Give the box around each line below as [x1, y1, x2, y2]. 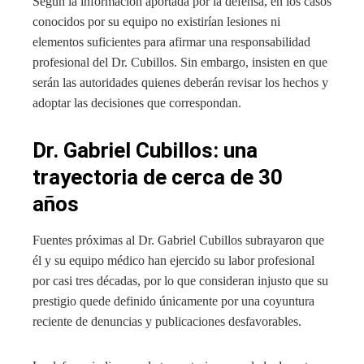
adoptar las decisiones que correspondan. [32, 95, 241, 110]
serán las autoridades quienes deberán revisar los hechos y [32, 75, 328, 89]
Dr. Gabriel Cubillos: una [32, 137, 258, 162]
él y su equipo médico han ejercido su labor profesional [32, 253, 314, 267]
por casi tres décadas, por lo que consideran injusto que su [32, 273, 328, 288]
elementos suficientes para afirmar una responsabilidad [32, 34, 310, 49]
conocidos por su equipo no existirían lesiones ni [32, 14, 280, 28]
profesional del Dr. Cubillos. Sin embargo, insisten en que [32, 54, 327, 69]
